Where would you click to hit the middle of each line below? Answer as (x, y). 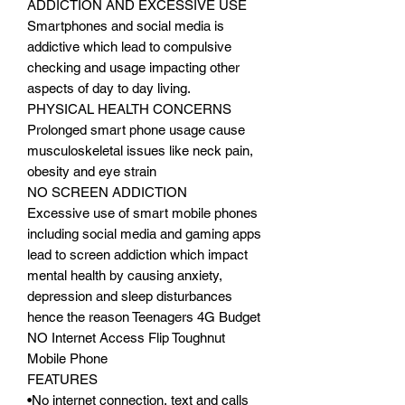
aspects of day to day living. (109, 88)
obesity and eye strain (92, 171)
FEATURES (62, 379)
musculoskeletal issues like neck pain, (140, 150)
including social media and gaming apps (144, 233)
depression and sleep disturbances (130, 296)
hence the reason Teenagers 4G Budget (144, 316)
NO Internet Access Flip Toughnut (126, 337)
